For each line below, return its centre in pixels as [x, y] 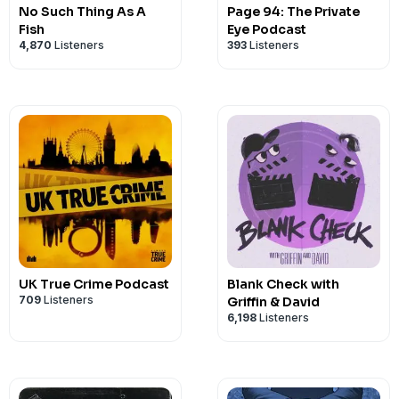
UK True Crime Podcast [94, 284]
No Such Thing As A [82, 12]
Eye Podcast [267, 29]
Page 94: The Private [293, 12]
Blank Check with [283, 284]
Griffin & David [273, 302]
